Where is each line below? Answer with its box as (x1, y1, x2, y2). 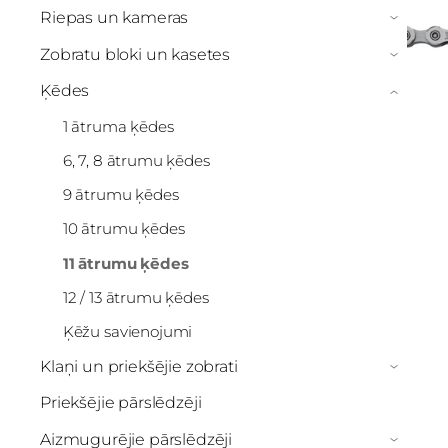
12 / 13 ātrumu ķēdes (62, 287, 209, 307)
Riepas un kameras (40, 8, 189, 28)
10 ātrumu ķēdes (62, 219, 185, 239)
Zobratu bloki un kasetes (40, 44, 231, 64)
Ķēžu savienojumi (62, 321, 193, 341)
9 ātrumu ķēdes (62, 185, 179, 205)
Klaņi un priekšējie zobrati (40, 356, 238, 376)
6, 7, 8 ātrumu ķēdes (62, 151, 210, 171)
